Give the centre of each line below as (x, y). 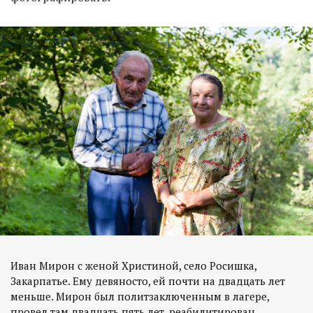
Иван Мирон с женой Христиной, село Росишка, (133, 265)
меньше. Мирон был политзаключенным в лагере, (140, 296)
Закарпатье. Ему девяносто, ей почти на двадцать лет (148, 281)
